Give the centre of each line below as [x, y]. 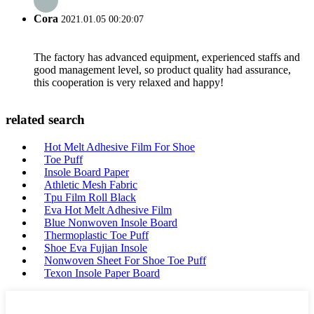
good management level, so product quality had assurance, [162, 69]
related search [45, 120]
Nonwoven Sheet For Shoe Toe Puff [125, 260]
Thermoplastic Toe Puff [96, 235]
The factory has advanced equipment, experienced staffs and [167, 57]
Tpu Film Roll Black [90, 197]
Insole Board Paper [87, 172]
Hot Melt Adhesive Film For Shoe [120, 147]
